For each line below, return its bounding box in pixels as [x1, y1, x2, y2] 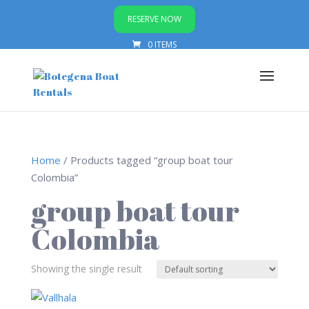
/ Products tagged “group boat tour [60, 153, 233, 167]
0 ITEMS [147, 39, 177, 50]
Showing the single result [30, 262, 142, 275]
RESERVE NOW [127, 13, 181, 25]
